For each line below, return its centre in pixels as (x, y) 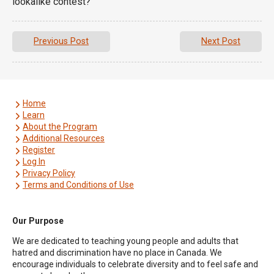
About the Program (60, 126)
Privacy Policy (49, 173)
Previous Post (61, 41)
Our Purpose (38, 220)
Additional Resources (64, 138)
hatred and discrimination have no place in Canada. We (117, 252)
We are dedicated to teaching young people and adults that (125, 241)
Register (39, 150)
